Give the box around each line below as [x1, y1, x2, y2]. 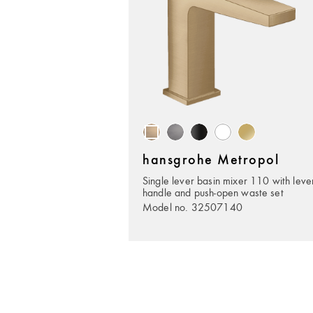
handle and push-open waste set [143, 185, 284, 199]
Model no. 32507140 [143, 200, 242, 214]
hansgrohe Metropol [143, 154, 279, 168]
